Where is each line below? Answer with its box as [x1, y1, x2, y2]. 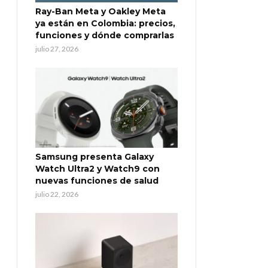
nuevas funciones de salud [35, 175, 159, 187]
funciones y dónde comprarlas [35, 30, 174, 41]
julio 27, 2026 [35, 44, 78, 54]
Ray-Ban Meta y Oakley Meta [35, 6, 166, 17]
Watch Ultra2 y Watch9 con [35, 163, 160, 175]
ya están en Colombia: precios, [35, 18, 175, 29]
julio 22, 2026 [35, 190, 78, 199]
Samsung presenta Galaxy [35, 151, 154, 163]
